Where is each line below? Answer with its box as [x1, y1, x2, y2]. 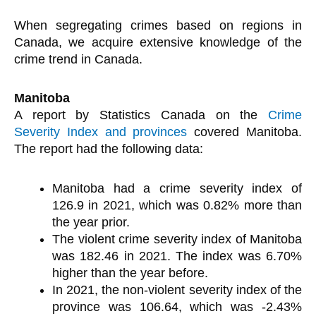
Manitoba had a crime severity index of [52, 181, 302, 195]
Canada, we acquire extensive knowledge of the [14, 35, 302, 49]
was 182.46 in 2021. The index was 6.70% [52, 248, 302, 263]
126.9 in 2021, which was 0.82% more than [52, 197, 302, 212]
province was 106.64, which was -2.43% [52, 299, 302, 314]
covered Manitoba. [187, 125, 303, 139]
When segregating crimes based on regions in [14, 18, 302, 32]
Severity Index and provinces [14, 125, 188, 139]
